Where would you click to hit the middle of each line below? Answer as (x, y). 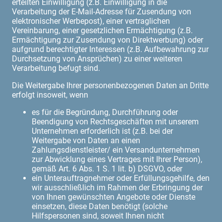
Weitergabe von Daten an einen (86, 140)
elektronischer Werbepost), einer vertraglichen (91, 21)
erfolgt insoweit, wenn (50, 95)
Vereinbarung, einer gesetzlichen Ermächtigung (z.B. (102, 30)
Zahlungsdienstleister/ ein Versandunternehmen (116, 150)
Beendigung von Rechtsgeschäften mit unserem (115, 121)
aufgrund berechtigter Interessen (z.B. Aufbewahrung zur (110, 49)
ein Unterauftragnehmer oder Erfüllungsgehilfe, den (121, 178)
